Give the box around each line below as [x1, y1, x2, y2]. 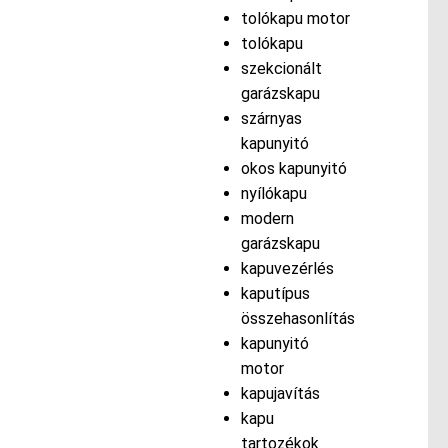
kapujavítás [240, 384, 320, 404]
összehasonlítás [240, 309, 355, 329]
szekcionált [240, 59, 322, 79]
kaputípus [240, 284, 310, 304]
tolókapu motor [240, 9, 350, 29]
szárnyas [240, 109, 302, 129]
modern [240, 209, 294, 229]
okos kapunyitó [240, 159, 347, 179]
